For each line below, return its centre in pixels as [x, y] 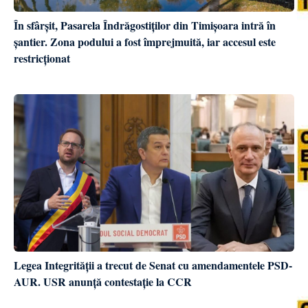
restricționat [42, 58]
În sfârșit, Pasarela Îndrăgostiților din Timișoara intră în [145, 25]
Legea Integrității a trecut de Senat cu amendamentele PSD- [153, 265]
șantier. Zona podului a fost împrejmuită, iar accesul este [145, 41]
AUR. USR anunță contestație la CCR [103, 282]
